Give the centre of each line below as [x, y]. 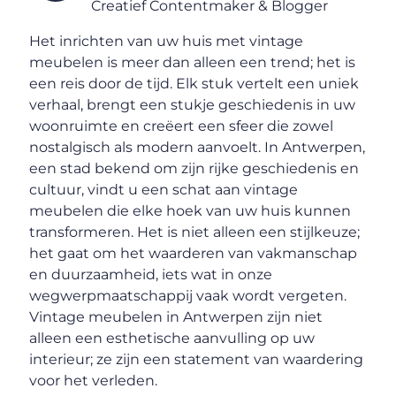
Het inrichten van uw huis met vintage [167, 41]
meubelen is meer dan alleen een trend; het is [193, 62]
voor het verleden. [94, 380]
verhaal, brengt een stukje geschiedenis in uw [193, 104]
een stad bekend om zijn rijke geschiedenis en [194, 168]
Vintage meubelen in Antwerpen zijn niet [176, 316]
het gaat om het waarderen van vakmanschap [194, 253]
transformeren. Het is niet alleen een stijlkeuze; [195, 232]
